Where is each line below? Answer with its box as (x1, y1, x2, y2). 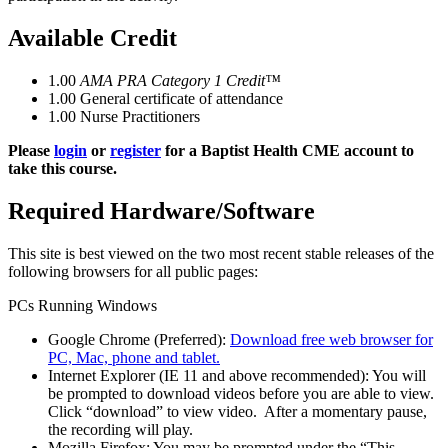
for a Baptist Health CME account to (161, 142, 414, 160)
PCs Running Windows (8, 296, 157, 314)
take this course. (8, 160, 117, 178)
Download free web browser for (230, 330, 433, 348)
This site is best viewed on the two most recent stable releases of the (8, 244, 434, 262)
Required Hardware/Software (8, 197, 315, 224)
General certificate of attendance (80, 90, 283, 108)
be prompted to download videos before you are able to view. (48, 384, 434, 402)
